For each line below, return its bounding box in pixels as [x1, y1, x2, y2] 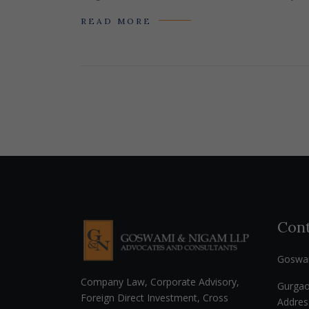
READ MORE [81, 15, 152, 26]
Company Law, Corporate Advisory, [81, 275, 239, 288]
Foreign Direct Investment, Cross [81, 290, 228, 304]
